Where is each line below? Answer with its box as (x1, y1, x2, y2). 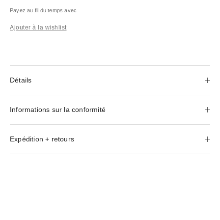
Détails (10, 76, 32, 84)
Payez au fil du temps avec (10, 7, 77, 13)
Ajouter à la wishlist (10, 24, 67, 31)
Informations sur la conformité (10, 105, 106, 113)
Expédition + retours (10, 135, 74, 143)
